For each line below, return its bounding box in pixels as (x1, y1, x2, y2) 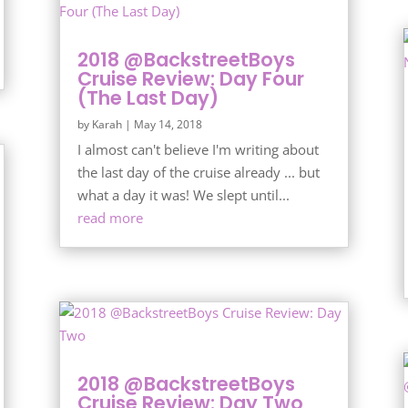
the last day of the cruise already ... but (76, 162, 320, 181)
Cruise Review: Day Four (76, 65, 304, 92)
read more (76, 208, 143, 227)
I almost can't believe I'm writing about (76, 139, 319, 158)
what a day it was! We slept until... (76, 185, 290, 204)
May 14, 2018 (133, 116, 202, 132)
